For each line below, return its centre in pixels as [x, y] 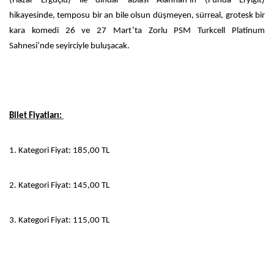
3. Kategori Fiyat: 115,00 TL [59, 220]
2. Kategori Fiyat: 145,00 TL [59, 185]
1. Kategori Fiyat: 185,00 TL [59, 150]
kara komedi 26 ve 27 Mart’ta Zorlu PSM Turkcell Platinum [137, 31]
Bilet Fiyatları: [36, 116]
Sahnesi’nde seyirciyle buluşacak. [69, 46]
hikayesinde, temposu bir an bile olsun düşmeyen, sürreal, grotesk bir [137, 15]
